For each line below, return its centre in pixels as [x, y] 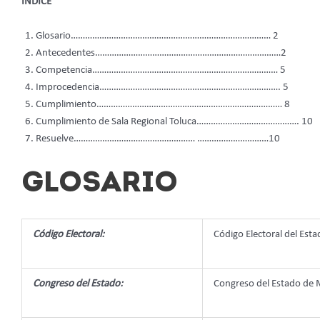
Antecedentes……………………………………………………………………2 [161, 54]
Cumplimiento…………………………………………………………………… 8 [163, 105]
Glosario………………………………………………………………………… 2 [157, 36]
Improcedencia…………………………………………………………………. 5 [162, 88]
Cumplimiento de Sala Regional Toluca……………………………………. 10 [174, 122]
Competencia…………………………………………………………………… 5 [161, 71]
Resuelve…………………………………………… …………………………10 [158, 139]
